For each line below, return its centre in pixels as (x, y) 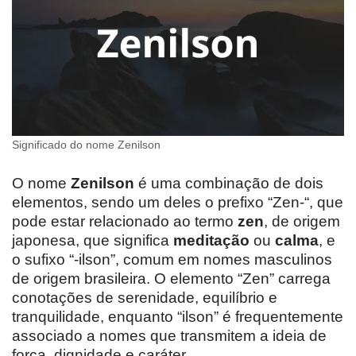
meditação (211, 241)
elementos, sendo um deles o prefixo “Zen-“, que (178, 203)
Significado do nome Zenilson (86, 145)
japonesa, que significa (93, 241)
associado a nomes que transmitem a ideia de (169, 336)
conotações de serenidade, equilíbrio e (145, 298)
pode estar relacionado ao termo (125, 222)
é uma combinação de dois (229, 184)
